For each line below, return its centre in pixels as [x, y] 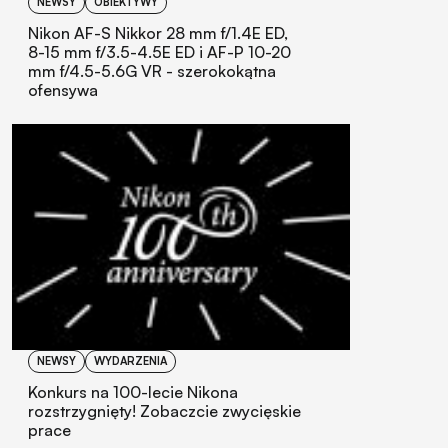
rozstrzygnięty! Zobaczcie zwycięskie [164, 410]
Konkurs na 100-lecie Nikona [133, 391]
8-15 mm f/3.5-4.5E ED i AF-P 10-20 [159, 52]
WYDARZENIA [130, 360]
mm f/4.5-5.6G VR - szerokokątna [152, 71]
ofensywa [63, 90]
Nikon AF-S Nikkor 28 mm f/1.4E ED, [158, 33]
